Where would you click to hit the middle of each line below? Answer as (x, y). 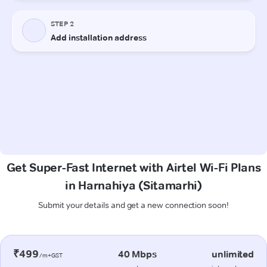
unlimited (233, 254)
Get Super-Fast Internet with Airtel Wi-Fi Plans (133, 167)
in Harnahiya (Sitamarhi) (133, 185)
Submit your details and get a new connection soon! (133, 205)
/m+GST (51, 255)
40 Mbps (137, 254)
